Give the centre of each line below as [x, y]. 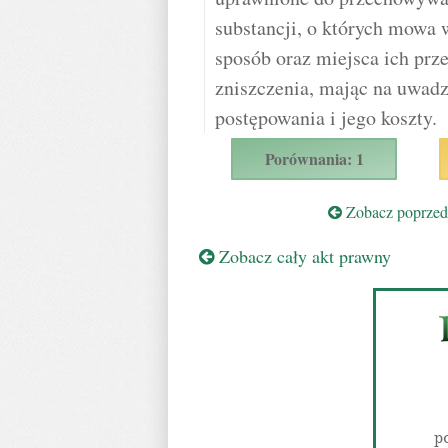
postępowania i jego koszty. [326, 117]
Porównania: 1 [314, 158]
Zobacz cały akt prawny [302, 256]
